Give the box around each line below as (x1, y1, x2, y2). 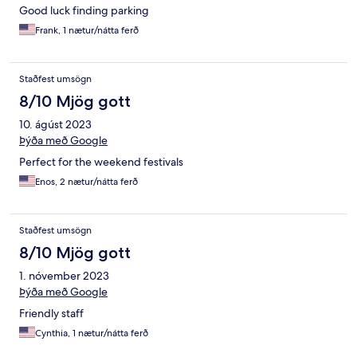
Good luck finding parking (19, 3, 149, 18)
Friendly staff (19, 306, 84, 321)
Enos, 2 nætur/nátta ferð (35, 175, 138, 189)
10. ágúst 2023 (19, 117, 92, 132)
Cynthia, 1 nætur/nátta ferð (35, 327, 148, 340)
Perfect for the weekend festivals (19, 155, 183, 170)
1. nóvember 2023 (19, 269, 109, 284)
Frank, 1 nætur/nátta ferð (35, 24, 139, 37)
